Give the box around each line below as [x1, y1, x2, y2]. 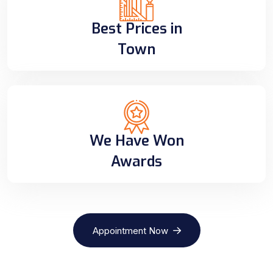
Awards [111, 152, 162, 171]
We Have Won [89, 131, 184, 151]
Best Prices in [91, 18, 182, 38]
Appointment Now [92, 224, 168, 236]
